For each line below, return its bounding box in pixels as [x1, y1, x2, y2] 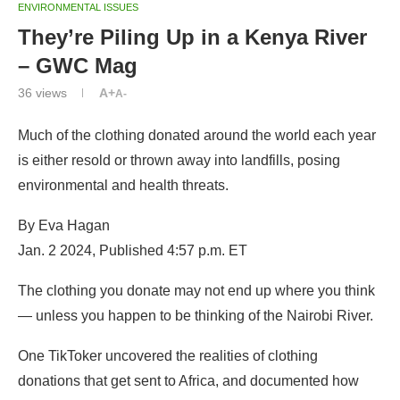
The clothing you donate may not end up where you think [18, 282, 375, 298]
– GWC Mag [18, 53, 137, 78]
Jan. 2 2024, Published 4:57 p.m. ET [18, 242, 247, 258]
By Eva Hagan [18, 217, 110, 233]
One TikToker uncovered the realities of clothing [18, 347, 318, 363]
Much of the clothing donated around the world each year [18, 127, 376, 143]
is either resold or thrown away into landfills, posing [18, 152, 340, 168]
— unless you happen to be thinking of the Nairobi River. [18, 307, 373, 323]
